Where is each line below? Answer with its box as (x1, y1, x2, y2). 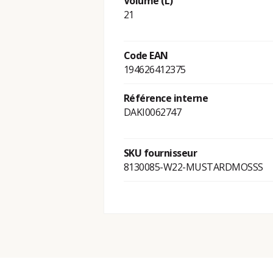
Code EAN (123, 49, 168, 63)
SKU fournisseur (123, 146, 197, 160)
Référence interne (123, 91, 208, 105)
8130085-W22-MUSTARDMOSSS (123, 160, 263, 174)
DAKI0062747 (123, 105, 182, 119)
